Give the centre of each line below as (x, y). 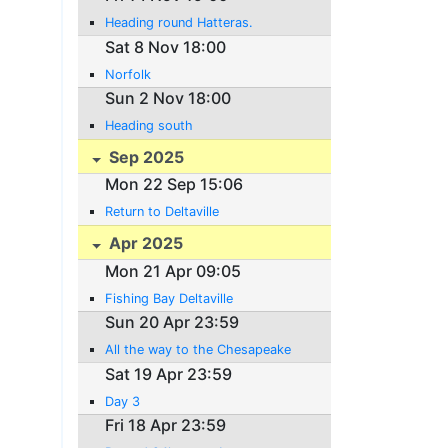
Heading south (149, 126)
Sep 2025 (145, 157)
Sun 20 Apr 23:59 (172, 322)
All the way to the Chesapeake (198, 350)
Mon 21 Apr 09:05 (173, 270)
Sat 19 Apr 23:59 (169, 373)
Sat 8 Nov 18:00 (166, 46)
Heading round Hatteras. (179, 23)
